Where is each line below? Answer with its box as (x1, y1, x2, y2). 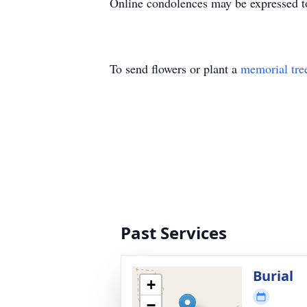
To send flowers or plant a (110, 60, 241, 77)
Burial (253, 267, 293, 285)
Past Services (121, 221, 227, 244)
